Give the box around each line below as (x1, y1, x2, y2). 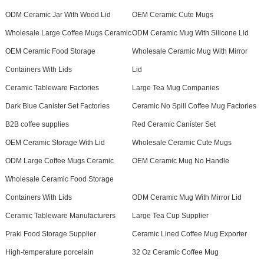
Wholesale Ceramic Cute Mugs (131, 138, 232, 147)
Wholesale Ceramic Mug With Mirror (131, 47, 247, 55)
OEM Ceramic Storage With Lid (5, 138, 105, 147)
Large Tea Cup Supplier (131, 212, 209, 220)
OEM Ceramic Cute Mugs (131, 11, 213, 19)
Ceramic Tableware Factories (5, 84, 99, 92)
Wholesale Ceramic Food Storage (5, 175, 114, 183)
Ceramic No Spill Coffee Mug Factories (131, 102, 256, 110)
